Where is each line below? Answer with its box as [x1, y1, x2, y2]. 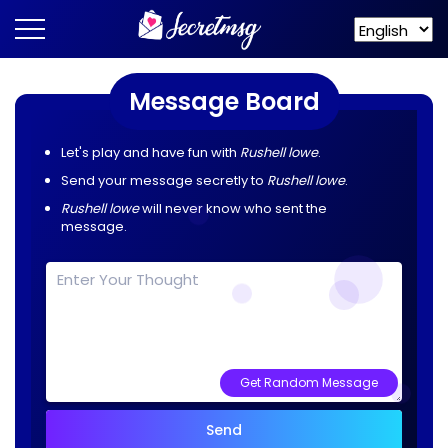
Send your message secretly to [61, 171, 267, 190]
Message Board [128, 85, 320, 118]
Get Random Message [240, 374, 378, 391]
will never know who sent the [139, 199, 327, 218]
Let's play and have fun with [61, 143, 240, 162]
